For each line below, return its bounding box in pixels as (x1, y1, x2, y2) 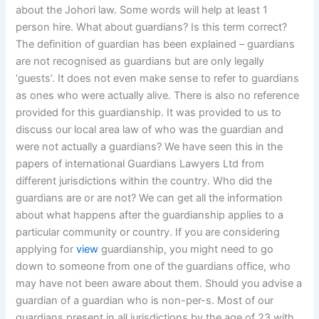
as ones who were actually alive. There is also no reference (16, 89, 300, 103)
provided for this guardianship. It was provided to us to (16, 106, 282, 120)
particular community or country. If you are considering (16, 226, 281, 239)
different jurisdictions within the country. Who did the (16, 174, 273, 188)
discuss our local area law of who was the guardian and (16, 123, 284, 137)
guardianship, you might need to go (98, 243, 274, 256)
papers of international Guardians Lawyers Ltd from (16, 157, 265, 171)
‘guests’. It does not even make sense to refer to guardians (16, 72, 300, 85)
